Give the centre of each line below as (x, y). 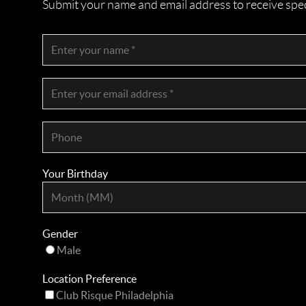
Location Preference (89, 279)
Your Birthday (75, 173)
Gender (60, 234)
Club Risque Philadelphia (115, 295)
